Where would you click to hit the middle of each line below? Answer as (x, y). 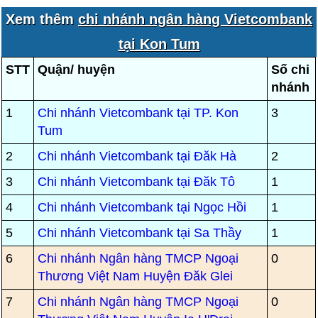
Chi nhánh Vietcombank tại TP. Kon (138, 113)
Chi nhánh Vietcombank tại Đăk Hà (137, 156)
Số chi (291, 70)
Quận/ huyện (77, 70)
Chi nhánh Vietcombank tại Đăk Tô (137, 182)
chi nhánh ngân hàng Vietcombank (195, 19)
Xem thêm (42, 19)
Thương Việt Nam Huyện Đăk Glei (136, 276)
